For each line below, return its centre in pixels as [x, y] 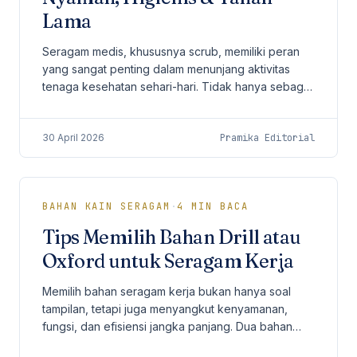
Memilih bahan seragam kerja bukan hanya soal [167, 291]
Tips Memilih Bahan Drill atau [172, 237]
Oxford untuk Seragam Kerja [168, 261]
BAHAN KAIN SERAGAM [106, 206]
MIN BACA [216, 206]
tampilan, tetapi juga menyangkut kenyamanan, [165, 309]
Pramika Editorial [267, 138]
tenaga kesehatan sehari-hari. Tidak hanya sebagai [177, 86]
